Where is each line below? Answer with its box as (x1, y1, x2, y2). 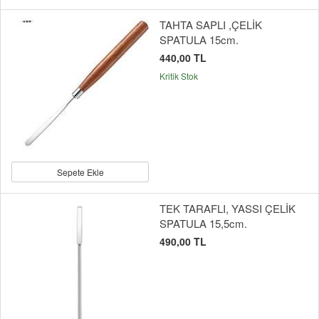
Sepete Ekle (56, 165, 104, 178)
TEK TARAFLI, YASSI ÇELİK (159, 200, 296, 216)
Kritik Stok (159, 69, 198, 82)
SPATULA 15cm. (159, 31, 239, 47)
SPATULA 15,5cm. (159, 215, 247, 231)
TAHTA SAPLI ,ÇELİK (159, 16, 262, 32)
